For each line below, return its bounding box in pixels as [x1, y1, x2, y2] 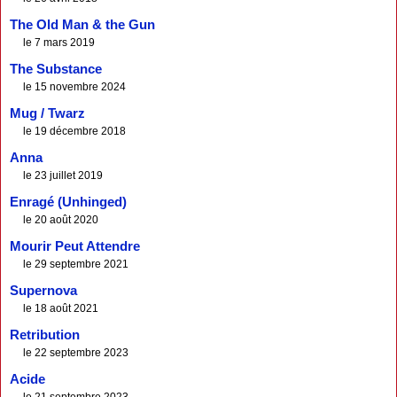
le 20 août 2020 [23, 213, 98, 226]
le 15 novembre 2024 [23, 80, 126, 93]
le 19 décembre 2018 [23, 124, 126, 137]
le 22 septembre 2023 [23, 346, 128, 359]
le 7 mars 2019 [23, 35, 95, 49]
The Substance [10, 61, 102, 76]
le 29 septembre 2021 [23, 257, 128, 270]
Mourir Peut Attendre [10, 238, 140, 253]
